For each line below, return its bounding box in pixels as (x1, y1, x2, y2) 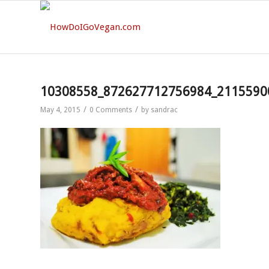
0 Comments (89, 106, 132, 114)
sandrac (151, 106, 178, 114)
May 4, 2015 (40, 106, 80, 114)
